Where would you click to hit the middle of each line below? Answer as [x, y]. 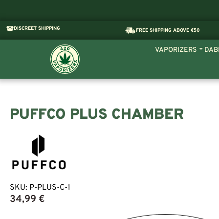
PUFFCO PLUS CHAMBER [97, 115]
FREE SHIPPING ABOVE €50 [168, 30]
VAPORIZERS [175, 50]
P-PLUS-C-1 [50, 188]
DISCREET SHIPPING [37, 28]
